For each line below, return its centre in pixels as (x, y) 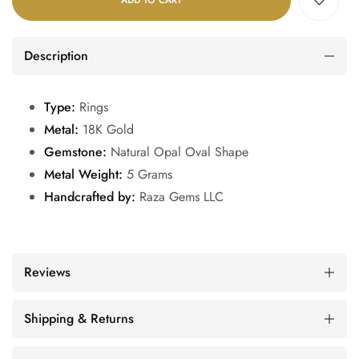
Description (56, 55)
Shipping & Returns (79, 318)
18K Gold (106, 129)
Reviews (47, 272)
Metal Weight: (83, 174)
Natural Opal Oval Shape (177, 151)
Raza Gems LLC (179, 196)
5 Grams (147, 174)
